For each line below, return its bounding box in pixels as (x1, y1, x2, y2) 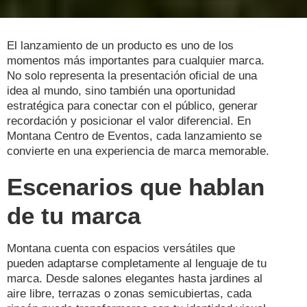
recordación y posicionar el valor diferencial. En (7, 114, 251, 127)
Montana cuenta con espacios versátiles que (7, 241, 235, 255)
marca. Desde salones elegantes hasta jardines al (7, 271, 262, 285)
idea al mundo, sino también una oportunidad (7, 84, 235, 97)
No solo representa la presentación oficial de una (7, 69, 257, 82)
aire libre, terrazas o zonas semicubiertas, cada (7, 286, 251, 300)
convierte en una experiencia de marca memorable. (7, 144, 269, 158)
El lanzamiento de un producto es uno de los (7, 38, 234, 52)
